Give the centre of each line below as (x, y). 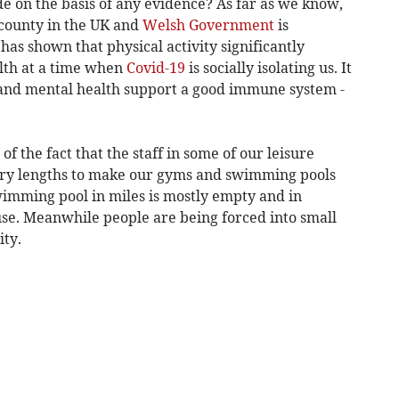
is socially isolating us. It (268, 67)
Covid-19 (155, 67)
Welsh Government (208, 24)
